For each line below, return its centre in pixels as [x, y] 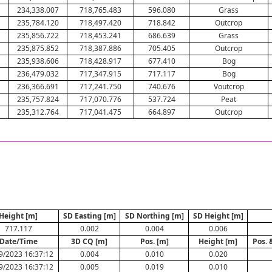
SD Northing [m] [154, 216]
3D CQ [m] [89, 241]
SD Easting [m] [89, 216]
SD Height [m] [218, 216]
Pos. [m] [154, 241]
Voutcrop [229, 87]
